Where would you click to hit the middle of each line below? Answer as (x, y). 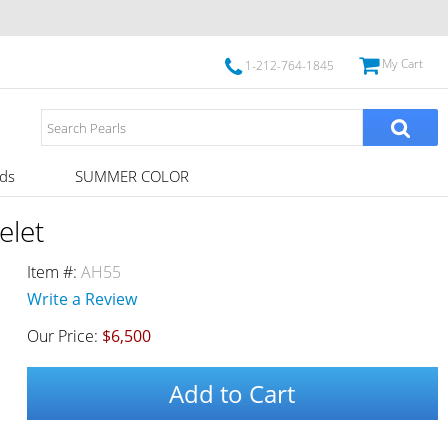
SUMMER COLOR (131, 176)
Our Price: (64, 336)
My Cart (402, 63)
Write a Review (81, 299)
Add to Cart (232, 393)
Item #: (53, 272)
